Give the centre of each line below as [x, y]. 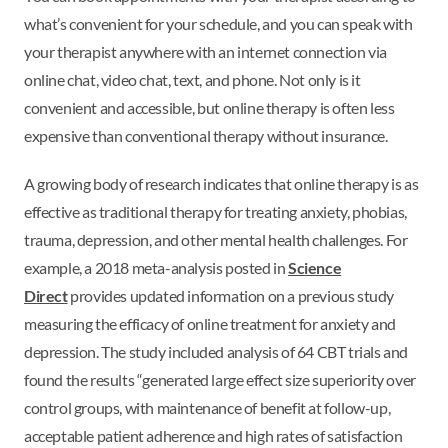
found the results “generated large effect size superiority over [220, 379]
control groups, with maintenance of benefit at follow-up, [207, 407]
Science [315, 267]
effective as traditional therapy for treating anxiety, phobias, [215, 211]
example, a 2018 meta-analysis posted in [156, 267]
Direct [46, 295]
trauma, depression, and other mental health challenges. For [216, 239]
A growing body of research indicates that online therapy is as [221, 183]
